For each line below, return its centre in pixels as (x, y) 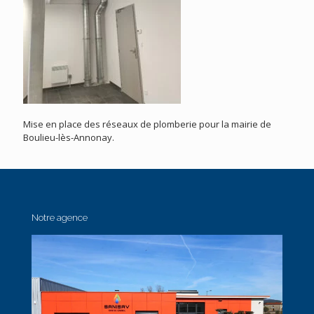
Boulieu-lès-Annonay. (69, 137)
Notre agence (60, 218)
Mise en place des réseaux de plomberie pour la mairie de (147, 124)
